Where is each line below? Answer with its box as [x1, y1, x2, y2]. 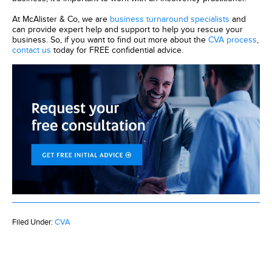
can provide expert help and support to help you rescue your [12, 24, 243, 35]
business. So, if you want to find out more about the [12, 35, 208, 45]
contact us [12, 45, 51, 55]
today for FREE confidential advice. [51, 45, 183, 55]
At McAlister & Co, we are [12, 14, 110, 24]
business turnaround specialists [110, 14, 229, 24]
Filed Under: [12, 217, 55, 227]
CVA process [208, 35, 257, 45]
